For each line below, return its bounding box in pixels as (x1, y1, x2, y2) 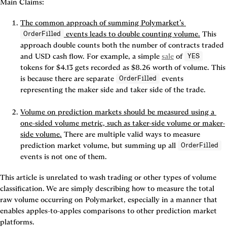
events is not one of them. (20, 152, 107, 161)
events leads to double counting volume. (64, 29, 200, 39)
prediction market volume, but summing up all (20, 141, 178, 150)
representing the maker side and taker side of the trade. (20, 85, 206, 94)
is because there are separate (20, 74, 116, 83)
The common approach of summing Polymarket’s (20, 18, 186, 27)
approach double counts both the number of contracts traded (20, 41, 224, 50)
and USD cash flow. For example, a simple (20, 52, 162, 61)
